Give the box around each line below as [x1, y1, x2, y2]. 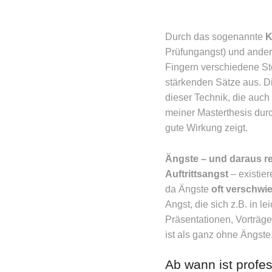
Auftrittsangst [165, 168, 228, 179]
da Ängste [165, 183, 211, 194]
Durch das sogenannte [165, 32, 265, 42]
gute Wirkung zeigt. [165, 123, 248, 133]
